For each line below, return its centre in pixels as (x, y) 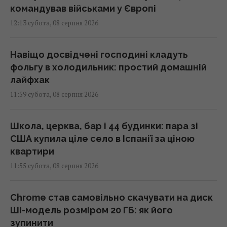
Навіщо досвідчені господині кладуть (99, 54)
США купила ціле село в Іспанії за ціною (102, 138)
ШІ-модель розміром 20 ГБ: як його (91, 210)
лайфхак (30, 80)
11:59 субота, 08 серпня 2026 (54, 94)
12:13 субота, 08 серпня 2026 (54, 23)
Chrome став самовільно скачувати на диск (111, 197)
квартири (32, 151)
